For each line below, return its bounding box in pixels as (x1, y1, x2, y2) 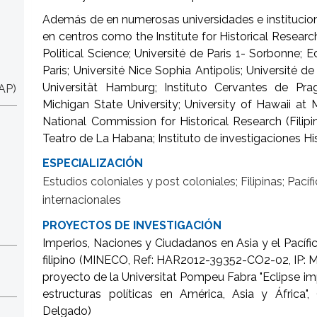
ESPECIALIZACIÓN (42, 156, 144, 170)
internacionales (42, 193, 122, 207)
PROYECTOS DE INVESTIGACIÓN (42, 219, 222, 232)
